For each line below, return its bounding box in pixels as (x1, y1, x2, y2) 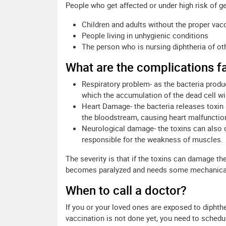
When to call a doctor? (66, 182, 187, 199)
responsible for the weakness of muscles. (82, 134, 223, 145)
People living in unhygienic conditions (82, 30, 208, 41)
